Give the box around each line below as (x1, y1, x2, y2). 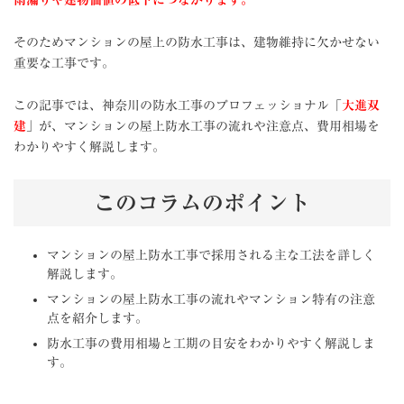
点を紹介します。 (47, 311, 148, 325)
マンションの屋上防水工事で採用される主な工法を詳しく (47, 248, 375, 262)
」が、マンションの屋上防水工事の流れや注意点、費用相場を (26, 119, 380, 133)
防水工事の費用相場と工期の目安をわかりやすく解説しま (47, 336, 375, 350)
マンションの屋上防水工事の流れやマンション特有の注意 (47, 292, 375, 306)
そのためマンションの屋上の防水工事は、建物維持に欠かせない (14, 35, 380, 49)
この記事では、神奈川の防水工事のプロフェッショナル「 (14, 98, 342, 112)
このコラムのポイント (94, 191, 310, 214)
